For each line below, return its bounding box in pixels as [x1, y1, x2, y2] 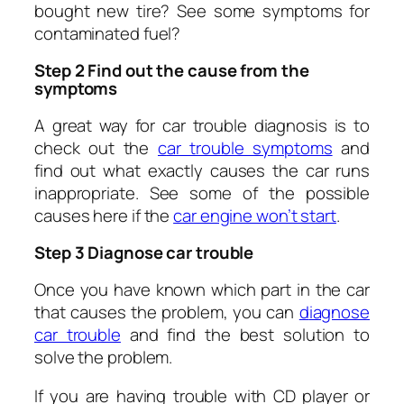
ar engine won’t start [182, 203, 336, 227]
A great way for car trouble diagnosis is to [34, 113, 370, 137]
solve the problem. [34, 344, 173, 369]
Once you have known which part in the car [34, 277, 370, 301]
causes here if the [34, 203, 174, 227]
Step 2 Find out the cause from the [34, 59, 309, 83]
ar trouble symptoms [166, 135, 333, 160]
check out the [34, 135, 158, 160]
